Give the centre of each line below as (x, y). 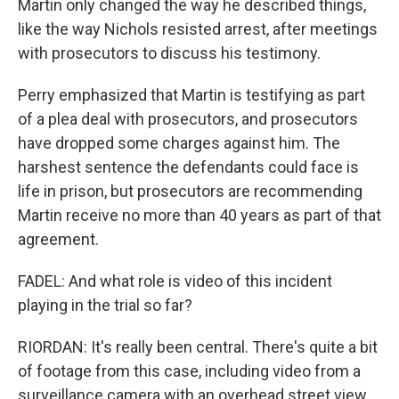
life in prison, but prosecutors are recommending (190, 191)
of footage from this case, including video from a (189, 371)
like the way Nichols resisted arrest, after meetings (198, 29)
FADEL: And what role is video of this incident (175, 281)
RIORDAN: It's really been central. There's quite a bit (198, 347)
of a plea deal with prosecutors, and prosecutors (188, 119)
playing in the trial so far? (105, 305)
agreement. (58, 239)
